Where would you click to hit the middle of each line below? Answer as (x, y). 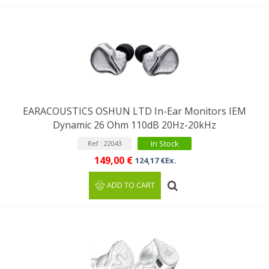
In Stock (165, 144)
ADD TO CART (131, 185)
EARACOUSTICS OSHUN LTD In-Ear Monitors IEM (134, 111)
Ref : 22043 (104, 143)
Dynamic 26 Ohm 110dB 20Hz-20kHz (134, 125)
